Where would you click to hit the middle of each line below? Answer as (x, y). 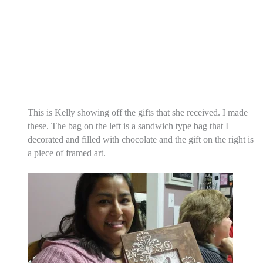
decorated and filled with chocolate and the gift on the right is (141, 139)
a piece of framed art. (68, 153)
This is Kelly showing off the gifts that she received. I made (138, 112)
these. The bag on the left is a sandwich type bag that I (128, 126)
